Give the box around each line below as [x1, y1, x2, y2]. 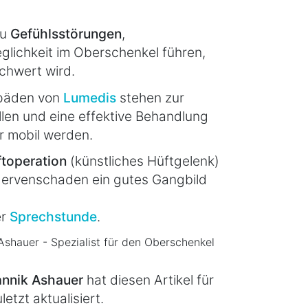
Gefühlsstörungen [10, 25, 122, 43]
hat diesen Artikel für [83, 271, 214, 288]
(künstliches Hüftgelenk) [70, 152, 219, 169]
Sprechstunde [10, 208, 97, 225]
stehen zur [116, 89, 184, 106]
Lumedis [63, 89, 116, 106]
